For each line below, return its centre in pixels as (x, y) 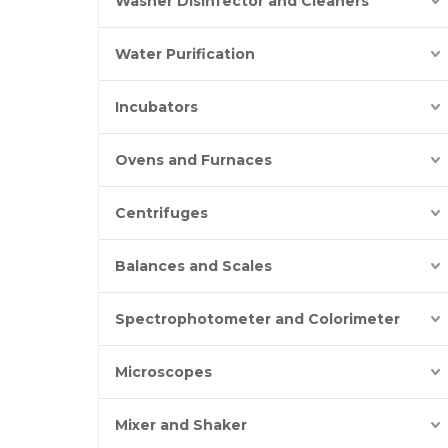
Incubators (156, 107)
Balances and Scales (193, 266)
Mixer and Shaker (181, 425)
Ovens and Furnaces (193, 160)
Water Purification (185, 54)
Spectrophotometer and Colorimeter (257, 319)
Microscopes (163, 372)
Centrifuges (161, 213)
